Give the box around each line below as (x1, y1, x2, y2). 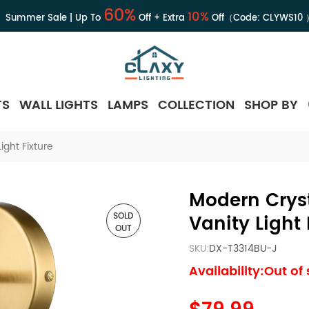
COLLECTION (158, 94, 235, 115)
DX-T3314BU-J (209, 240, 277, 257)
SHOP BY (244, 94, 298, 115)
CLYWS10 (262, 11, 303, 26)
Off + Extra (135, 11, 188, 26)
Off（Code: (208, 11, 263, 26)
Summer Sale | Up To (5, 11, 103, 26)
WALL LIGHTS (19, 94, 98, 115)
